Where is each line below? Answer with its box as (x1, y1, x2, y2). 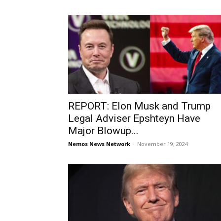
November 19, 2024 (137, 140, 188, 147)
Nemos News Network (68, 140, 130, 147)
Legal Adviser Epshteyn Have (68, 112, 200, 124)
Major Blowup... (68, 125, 139, 137)
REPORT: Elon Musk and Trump (68, 100, 211, 112)
